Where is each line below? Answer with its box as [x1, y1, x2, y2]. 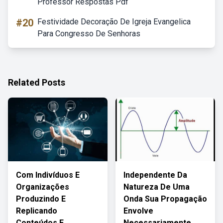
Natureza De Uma [123, 182, 190, 192]
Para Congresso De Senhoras [37, 29, 140, 38]
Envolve [123, 206, 153, 216]
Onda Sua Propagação [123, 194, 207, 204]
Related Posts [8, 77, 65, 88]
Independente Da [123, 170, 187, 180]
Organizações [16, 182, 69, 192]
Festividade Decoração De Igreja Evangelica [37, 17, 191, 26]
